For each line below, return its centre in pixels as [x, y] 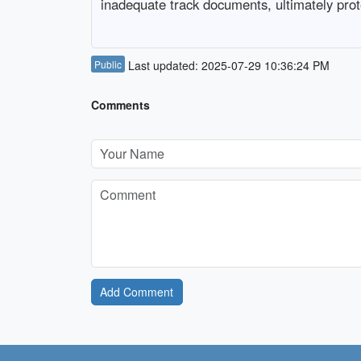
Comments [120, 105]
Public [108, 64]
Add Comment [137, 292]
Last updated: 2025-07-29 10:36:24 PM [227, 66]
